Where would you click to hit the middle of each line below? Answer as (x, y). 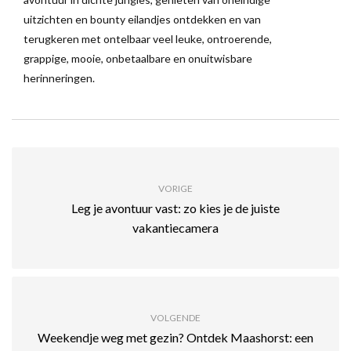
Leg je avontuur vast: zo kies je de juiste (175, 208)
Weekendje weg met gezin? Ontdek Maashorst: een (175, 337)
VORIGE (175, 188)
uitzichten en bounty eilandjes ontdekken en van (142, 19)
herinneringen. (59, 78)
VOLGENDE (175, 317)
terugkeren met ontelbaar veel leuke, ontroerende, (148, 38)
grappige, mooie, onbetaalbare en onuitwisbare (138, 58)
